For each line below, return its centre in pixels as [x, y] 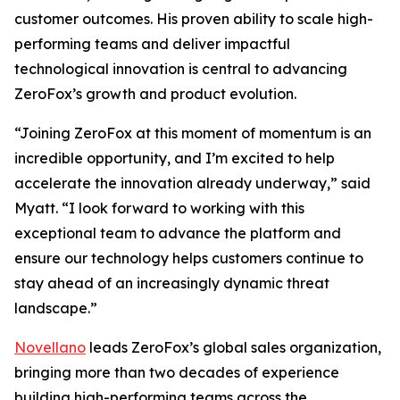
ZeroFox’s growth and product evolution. [155, 94]
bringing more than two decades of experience [177, 372]
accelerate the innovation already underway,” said [192, 183]
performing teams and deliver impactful [152, 44]
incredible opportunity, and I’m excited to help [175, 158]
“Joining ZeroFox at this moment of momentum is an [193, 133]
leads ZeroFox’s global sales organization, [233, 347]
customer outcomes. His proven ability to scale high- [194, 19]
